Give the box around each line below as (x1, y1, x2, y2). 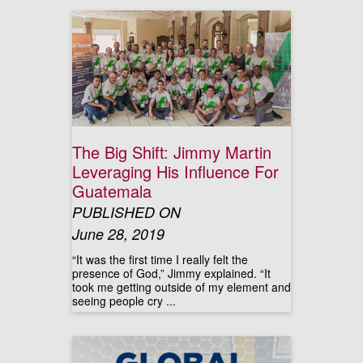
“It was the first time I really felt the (72, 251, 248, 267)
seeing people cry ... (72, 293, 176, 309)
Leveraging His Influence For (72, 160, 279, 183)
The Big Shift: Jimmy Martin (72, 140, 271, 164)
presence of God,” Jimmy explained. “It (72, 265, 271, 281)
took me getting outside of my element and (72, 279, 291, 295)
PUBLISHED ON (72, 202, 181, 222)
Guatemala (72, 179, 152, 203)
